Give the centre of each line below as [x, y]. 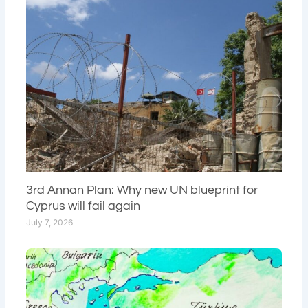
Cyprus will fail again [84, 206]
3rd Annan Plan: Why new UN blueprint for [142, 190]
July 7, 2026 [50, 223]
